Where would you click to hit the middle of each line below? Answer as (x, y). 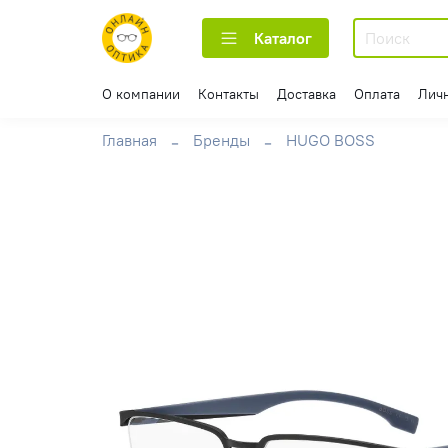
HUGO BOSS (330, 140)
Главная (129, 140)
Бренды (221, 140)
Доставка (306, 93)
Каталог (283, 38)
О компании (141, 93)
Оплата (377, 93)
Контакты (228, 93)
